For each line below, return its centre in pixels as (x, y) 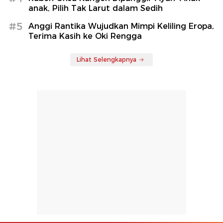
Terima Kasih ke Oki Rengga (85, 36)
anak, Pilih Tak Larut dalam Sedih (96, 8)
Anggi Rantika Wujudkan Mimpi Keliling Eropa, (121, 26)
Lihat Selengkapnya (107, 60)
